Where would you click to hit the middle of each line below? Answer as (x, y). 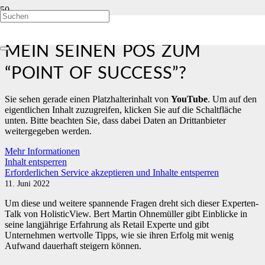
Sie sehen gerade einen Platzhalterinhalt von (88, 99)
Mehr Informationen (42, 151)
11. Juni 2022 (27, 183)
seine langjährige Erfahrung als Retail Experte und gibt (107, 224)
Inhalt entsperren (36, 161)
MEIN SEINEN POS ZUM (103, 51)
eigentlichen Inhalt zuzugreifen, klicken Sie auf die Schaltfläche (123, 109)
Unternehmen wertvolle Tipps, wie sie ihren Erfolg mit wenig (119, 235)
